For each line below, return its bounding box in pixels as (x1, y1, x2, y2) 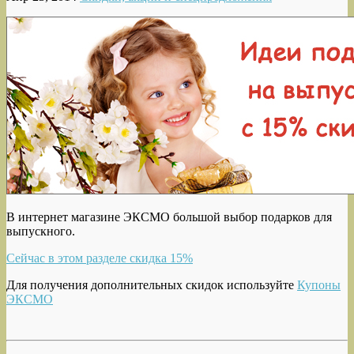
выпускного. (6, 224, 75, 238)
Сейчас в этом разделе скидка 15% (6, 251, 193, 265)
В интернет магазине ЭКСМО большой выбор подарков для (6, 210, 332, 224)
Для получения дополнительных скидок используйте (6, 278, 297, 292)
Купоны (297, 278, 341, 292)
